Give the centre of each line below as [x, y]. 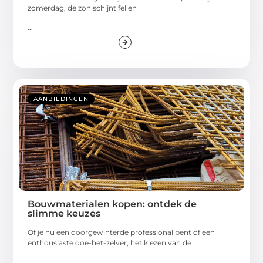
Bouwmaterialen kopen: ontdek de [112, 204]
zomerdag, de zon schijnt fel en [82, 8]
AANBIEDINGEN [61, 99]
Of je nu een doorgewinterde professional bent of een [122, 232]
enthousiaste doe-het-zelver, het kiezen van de [110, 243]
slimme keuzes [64, 214]
